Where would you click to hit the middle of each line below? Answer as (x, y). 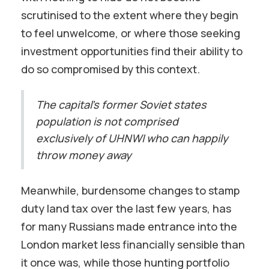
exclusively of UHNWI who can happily (132, 138)
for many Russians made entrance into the (129, 226)
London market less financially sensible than (133, 244)
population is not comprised (107, 121)
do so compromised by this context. (110, 69)
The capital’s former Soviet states (121, 104)
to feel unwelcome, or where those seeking (131, 33)
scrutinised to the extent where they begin (130, 15)
